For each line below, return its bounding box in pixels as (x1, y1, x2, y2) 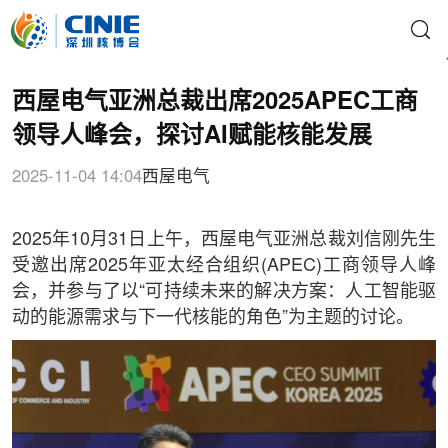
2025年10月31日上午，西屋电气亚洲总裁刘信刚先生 (11, 230, 437, 249)
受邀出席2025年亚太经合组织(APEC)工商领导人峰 (11, 256, 437, 275)
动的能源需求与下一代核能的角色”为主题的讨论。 (11, 308, 414, 327)
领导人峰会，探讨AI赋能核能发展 (11, 124, 372, 149)
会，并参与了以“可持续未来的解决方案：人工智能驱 (11, 282, 437, 301)
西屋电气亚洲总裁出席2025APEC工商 (11, 90, 418, 115)
